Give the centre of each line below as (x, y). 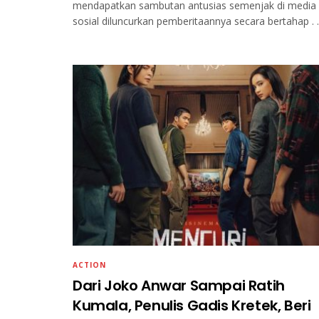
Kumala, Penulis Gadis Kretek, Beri (192, 306)
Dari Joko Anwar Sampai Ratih (179, 286)
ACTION (89, 265)
